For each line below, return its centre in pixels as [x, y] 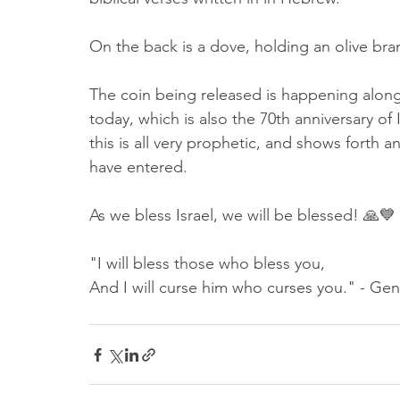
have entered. [141, 167]
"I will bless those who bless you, [207, 264]
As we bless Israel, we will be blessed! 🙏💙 [242, 216]
